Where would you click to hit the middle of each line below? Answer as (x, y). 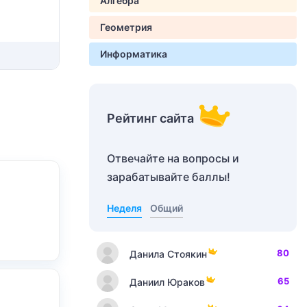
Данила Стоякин (168, 254)
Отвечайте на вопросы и (173, 158)
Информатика (134, 54)
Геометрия (126, 27)
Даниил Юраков (167, 282)
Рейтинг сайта (150, 118)
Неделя (124, 208)
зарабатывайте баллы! (169, 177)
